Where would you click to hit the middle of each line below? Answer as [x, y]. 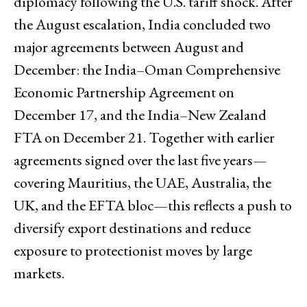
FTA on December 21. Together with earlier [144, 137]
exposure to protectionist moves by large [133, 250]
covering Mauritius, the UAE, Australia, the [143, 182]
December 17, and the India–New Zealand [140, 114]
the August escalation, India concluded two [142, 24]
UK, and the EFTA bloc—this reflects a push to [153, 205]
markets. [39, 273]
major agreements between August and [129, 47]
